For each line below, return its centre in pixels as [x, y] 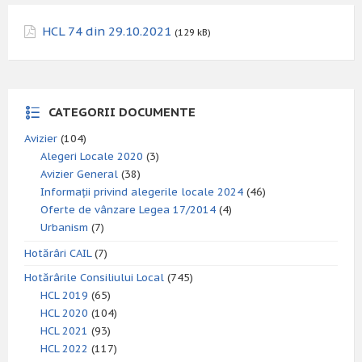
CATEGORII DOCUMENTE [122, 112]
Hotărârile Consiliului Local [94, 278]
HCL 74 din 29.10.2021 [107, 31]
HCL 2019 [64, 295]
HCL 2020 [64, 313]
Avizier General [79, 174]
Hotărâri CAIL [58, 253]
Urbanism [64, 227]
